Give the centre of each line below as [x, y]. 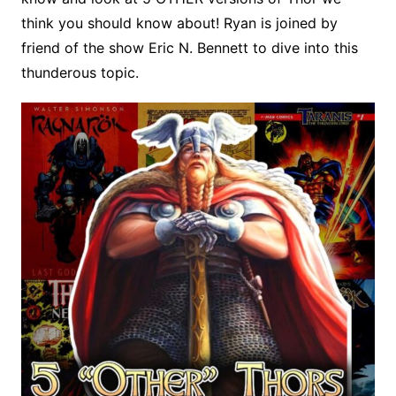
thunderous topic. [80, 72]
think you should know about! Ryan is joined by [179, 23]
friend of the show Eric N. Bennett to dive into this [189, 47]
